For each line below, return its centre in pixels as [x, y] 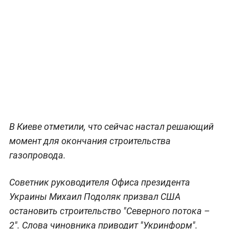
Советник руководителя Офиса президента [99, 182]
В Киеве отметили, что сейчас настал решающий [111, 126]
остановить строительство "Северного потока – [109, 211]
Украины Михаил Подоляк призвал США [95, 196]
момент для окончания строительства [90, 141]
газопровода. [37, 155]
